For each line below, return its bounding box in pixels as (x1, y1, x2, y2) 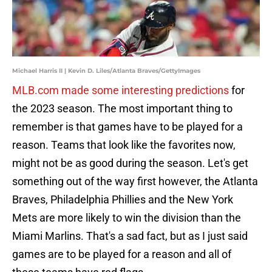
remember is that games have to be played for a (12, 120, 243, 134)
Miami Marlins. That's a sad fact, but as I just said (12, 229, 248, 243)
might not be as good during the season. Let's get (12, 157, 248, 170)
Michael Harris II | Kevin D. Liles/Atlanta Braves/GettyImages (12, 67, 200, 75)
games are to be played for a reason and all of (12, 248, 231, 261)
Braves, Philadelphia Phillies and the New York (12, 193, 233, 206)
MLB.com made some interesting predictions (12, 84, 229, 97)
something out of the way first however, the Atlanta (12, 175, 258, 188)
